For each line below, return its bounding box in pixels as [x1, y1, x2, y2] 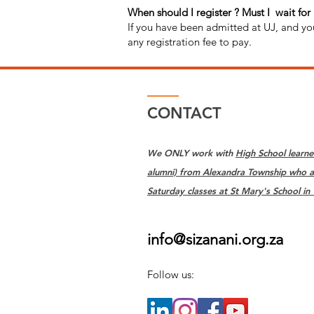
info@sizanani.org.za [147, 230, 283, 249]
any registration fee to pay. [128, 35, 252, 48]
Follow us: [147, 268, 194, 281]
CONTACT [147, 104, 221, 123]
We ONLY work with [147, 147, 235, 158]
